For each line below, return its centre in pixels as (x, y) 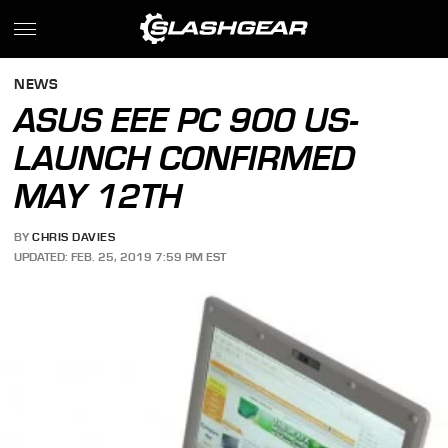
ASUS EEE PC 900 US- (186, 120)
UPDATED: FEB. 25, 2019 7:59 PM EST (120, 256)
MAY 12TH (98, 196)
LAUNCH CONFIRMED (185, 158)
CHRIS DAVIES (74, 237)
